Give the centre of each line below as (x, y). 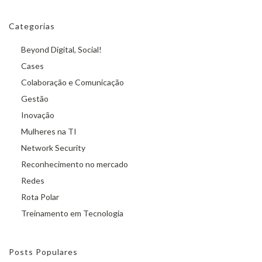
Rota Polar (40, 197)
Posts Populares (43, 252)
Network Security (53, 148)
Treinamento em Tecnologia (72, 213)
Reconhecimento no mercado (75, 164)
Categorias (32, 26)
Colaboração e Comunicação (73, 82)
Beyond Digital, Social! (61, 50)
